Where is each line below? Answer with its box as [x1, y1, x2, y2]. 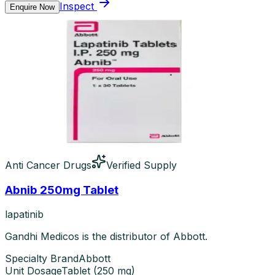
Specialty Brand [5, 252, 79, 265]
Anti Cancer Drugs [5, 159, 91, 171]
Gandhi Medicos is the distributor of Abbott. [5, 230, 207, 243]
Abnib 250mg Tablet [5, 182, 118, 197]
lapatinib [5, 208, 44, 221]
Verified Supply [106, 159, 177, 171]
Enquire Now [10, 2, 55, 12]
